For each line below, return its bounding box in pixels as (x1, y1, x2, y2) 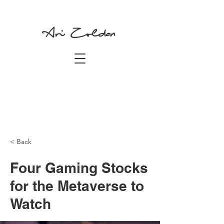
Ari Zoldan (45, 24, 115, 44)
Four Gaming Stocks (10, 159, 148, 176)
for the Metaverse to (10, 177, 144, 194)
